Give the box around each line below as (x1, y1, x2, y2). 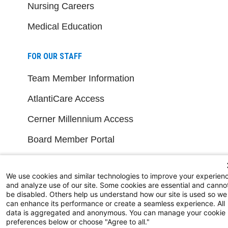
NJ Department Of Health (27, 206, 130, 217)
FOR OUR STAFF (27, 51, 82, 61)
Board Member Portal (27, 134, 115, 145)
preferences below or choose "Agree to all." (6, 217, 150, 226)
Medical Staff (27, 154, 80, 165)
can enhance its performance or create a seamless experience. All (6, 199, 225, 208)
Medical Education (27, 21, 102, 32)
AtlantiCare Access (27, 93, 104, 104)
